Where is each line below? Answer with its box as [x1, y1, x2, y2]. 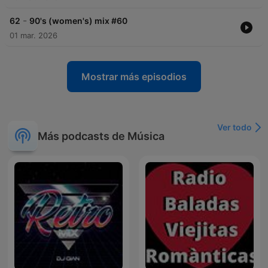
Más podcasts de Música [38, 129, 165, 142]
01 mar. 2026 [10, 31, 57, 41]
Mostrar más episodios [81, 71, 187, 83]
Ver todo [217, 122, 252, 133]
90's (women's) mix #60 [29, 16, 127, 26]
